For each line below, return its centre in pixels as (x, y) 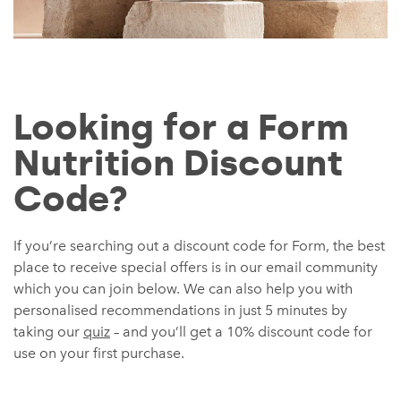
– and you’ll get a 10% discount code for (241, 332)
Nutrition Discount (178, 164)
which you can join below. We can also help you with (183, 289)
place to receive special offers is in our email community (196, 268)
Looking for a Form (181, 128)
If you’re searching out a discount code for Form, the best (199, 246)
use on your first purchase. (99, 354)
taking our (48, 332)
